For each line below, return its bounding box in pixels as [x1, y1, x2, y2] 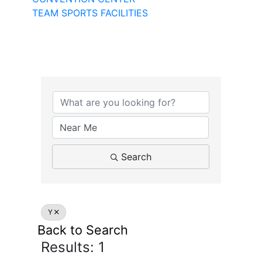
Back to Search [37, 222, 128, 237]
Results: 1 [41, 238, 105, 256]
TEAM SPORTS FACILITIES [32, 6, 148, 19]
